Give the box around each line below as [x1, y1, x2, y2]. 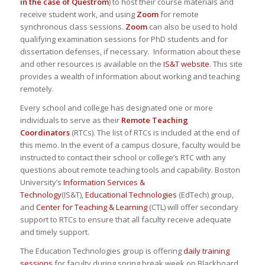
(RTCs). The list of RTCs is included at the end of [69, 127, 240, 138]
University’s [20, 176, 63, 188]
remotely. [20, 83, 54, 94]
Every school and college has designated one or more [20, 102, 213, 113]
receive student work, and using [20, 8, 137, 20]
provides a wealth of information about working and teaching [20, 70, 240, 82]
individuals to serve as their [20, 114, 121, 125]
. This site [209, 58, 243, 69]
